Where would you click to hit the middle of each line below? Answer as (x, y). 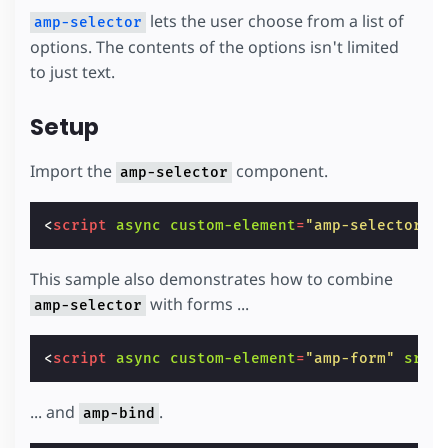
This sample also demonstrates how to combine (211, 278)
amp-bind (119, 413)
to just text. (72, 72)
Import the (73, 170)
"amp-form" (350, 358)
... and (54, 411)
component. (280, 170)
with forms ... (197, 303)
